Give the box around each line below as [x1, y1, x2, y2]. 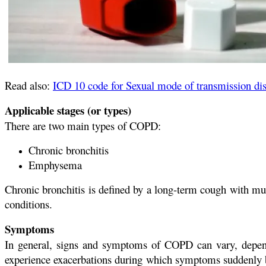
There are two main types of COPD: [5, 118, 161, 134]
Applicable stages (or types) [5, 102, 131, 119]
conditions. [5, 197, 52, 212]
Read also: [5, 78, 53, 93]
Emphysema [28, 157, 82, 173]
